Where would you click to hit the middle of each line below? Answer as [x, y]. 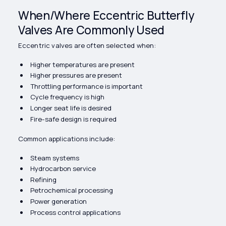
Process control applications [75, 212]
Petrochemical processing [71, 190]
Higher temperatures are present [82, 64]
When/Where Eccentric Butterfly [106, 15]
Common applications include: [67, 139]
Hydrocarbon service [63, 169]
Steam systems [54, 158]
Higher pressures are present [76, 75]
